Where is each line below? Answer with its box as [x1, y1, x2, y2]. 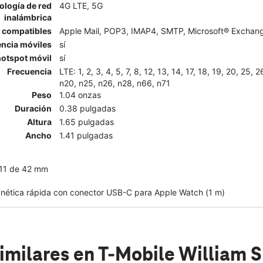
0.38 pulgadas [59, 103, 116, 113]
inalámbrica [4, 12, 52, 22]
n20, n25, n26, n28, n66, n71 [59, 77, 170, 88]
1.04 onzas [59, 89, 101, 100]
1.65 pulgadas [59, 116, 114, 127]
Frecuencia [7, 66, 52, 76]
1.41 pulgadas [59, 130, 113, 140]
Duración [15, 103, 52, 113]
